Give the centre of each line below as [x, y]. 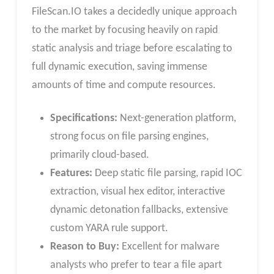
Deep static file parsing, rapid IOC [167, 174]
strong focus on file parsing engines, [129, 137]
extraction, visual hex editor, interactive [137, 192]
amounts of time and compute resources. [124, 86]
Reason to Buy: [84, 247]
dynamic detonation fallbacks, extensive [139, 210]
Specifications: [83, 119]
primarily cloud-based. [99, 155]
